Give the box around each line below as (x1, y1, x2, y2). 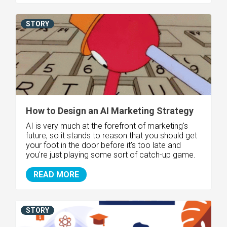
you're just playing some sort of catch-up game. (26, 149, 196, 160)
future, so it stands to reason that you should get (26, 130, 197, 140)
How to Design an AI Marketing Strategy (26, 105, 194, 116)
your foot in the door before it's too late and (26, 140, 181, 150)
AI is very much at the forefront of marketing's (26, 121, 188, 131)
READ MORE (33, 169, 79, 179)
